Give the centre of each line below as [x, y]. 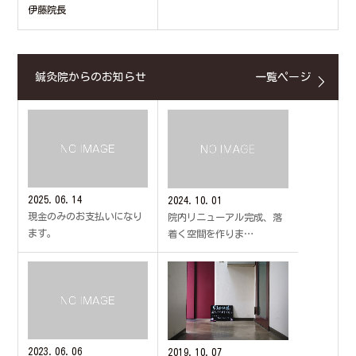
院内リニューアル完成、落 [225, 217]
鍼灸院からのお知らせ [91, 77]
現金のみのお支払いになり [85, 217]
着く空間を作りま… [211, 233]
